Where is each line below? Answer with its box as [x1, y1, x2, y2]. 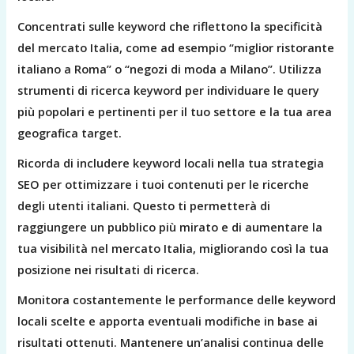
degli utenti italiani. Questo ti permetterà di [17, 198, 271, 214]
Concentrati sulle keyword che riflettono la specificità [17, 18, 323, 35]
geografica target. [17, 125, 122, 141]
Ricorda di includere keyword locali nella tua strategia [17, 155, 325, 171]
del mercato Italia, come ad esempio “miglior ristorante [17, 40, 335, 56]
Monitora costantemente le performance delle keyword [17, 292, 337, 308]
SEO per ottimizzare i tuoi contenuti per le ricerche [17, 176, 310, 193]
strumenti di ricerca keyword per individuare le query [17, 82, 320, 99]
